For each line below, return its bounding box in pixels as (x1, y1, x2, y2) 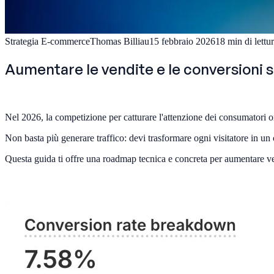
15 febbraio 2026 (149, 35, 215, 46)
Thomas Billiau (90, 35, 149, 46)
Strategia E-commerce (5, 35, 90, 46)
